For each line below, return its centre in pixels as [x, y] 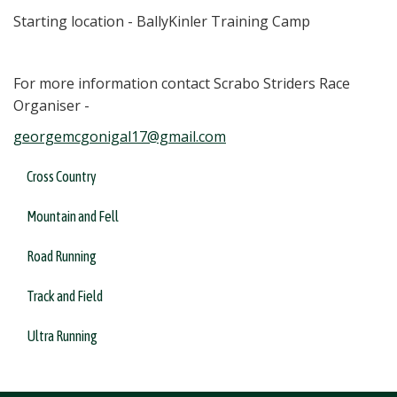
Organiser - [53, 106]
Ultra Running [62, 336]
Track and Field [65, 296]
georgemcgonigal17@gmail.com [120, 137]
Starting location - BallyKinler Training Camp [162, 22]
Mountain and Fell [73, 217]
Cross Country [62, 177]
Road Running [62, 257]
